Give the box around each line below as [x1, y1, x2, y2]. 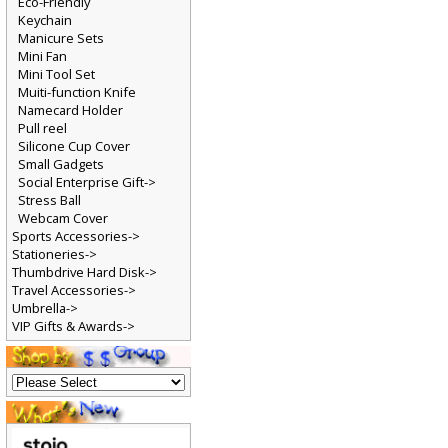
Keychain [17, 13, 73, 33]
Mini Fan [17, 50, 68, 69]
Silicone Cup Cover [17, 140, 131, 159]
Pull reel [17, 122, 68, 141]
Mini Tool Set [17, 68, 96, 87]
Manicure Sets [17, 32, 105, 51]
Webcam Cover [17, 212, 109, 231]
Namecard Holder [17, 104, 124, 123]
